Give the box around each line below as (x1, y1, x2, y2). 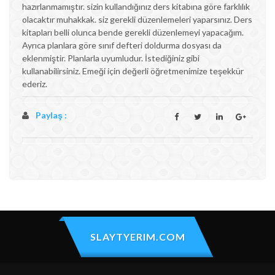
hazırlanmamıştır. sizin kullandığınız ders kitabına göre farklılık (22, 1, 250, 12)
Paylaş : (36, 110, 67, 120)
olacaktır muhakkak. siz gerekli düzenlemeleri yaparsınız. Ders (22, 14, 252, 25)
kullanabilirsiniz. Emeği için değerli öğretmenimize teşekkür (22, 66, 244, 76)
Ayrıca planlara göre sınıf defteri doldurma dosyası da (22, 40, 222, 50)
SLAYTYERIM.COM (90, 231, 185, 242)
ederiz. (22, 79, 47, 89)
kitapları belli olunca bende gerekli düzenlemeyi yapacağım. (22, 27, 244, 37)
